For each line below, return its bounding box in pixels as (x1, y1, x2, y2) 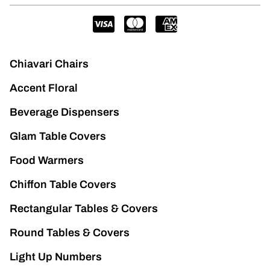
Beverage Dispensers (10, 106, 119, 118)
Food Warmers (10, 154, 84, 166)
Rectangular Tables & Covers (10, 202, 158, 215)
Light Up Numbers (10, 251, 102, 263)
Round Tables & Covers (10, 227, 130, 239)
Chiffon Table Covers (10, 178, 116, 190)
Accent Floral (10, 82, 78, 94)
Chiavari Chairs (10, 58, 89, 70)
